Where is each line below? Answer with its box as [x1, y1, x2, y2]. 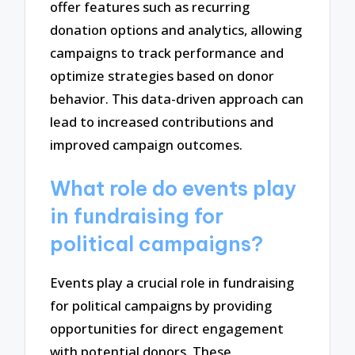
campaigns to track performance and [50, 43, 284, 62]
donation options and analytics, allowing [50, 20, 303, 39]
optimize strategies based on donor [50, 66, 275, 85]
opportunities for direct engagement [50, 319, 284, 338]
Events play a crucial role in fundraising [50, 273, 295, 292]
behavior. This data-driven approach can [50, 89, 304, 108]
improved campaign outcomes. [50, 135, 243, 154]
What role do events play [50, 176, 297, 202]
